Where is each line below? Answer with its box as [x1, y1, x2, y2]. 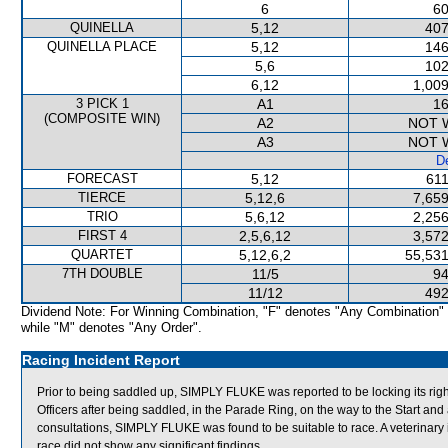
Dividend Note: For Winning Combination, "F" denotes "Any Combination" [21, 304, 444, 319]
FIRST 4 [77, 228, 127, 243]
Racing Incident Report [22, 352, 180, 368]
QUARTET [71, 247, 133, 262]
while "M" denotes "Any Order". [21, 320, 202, 335]
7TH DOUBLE [61, 266, 143, 281]
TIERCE [78, 190, 126, 205]
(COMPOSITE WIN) [44, 111, 160, 126]
